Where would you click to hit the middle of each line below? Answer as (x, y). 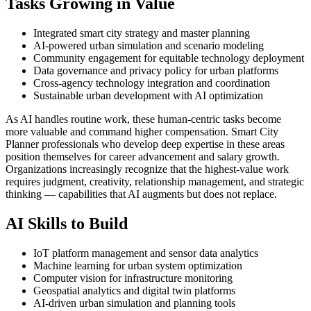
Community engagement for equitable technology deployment (169, 58)
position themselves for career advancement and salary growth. (143, 157)
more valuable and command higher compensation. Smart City (142, 132)
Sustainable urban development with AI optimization (148, 96)
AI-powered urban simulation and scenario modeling (149, 46)
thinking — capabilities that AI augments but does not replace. (141, 194)
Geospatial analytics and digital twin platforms (134, 291)
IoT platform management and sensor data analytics (146, 253)
